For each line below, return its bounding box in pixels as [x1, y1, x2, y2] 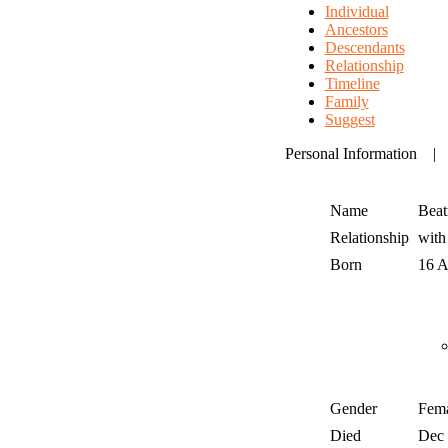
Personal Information [284, 145, 417, 163]
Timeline [324, 75, 380, 93]
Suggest [324, 111, 375, 129]
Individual [324, 3, 389, 21]
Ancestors [324, 21, 388, 39]
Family [324, 93, 369, 111]
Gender [329, 400, 377, 418]
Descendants [324, 39, 405, 57]
